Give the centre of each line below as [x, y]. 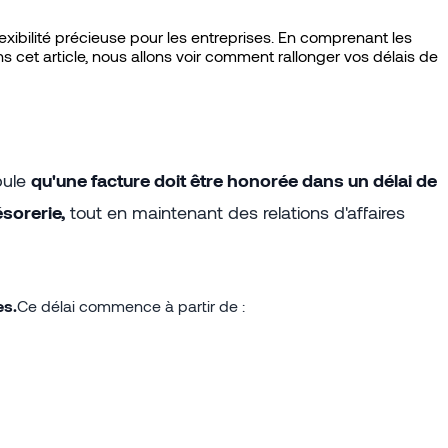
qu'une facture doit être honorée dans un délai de [234, 179]
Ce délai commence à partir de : [131, 305]
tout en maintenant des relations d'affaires [235, 211]
